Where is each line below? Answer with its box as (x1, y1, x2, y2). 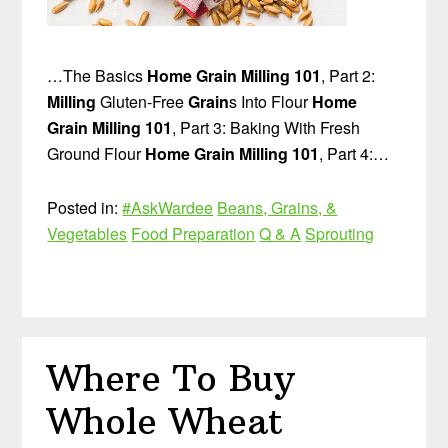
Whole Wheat (47, 398, 284, 444)
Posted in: (47, 195, 123, 219)
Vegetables (47, 221, 128, 245)
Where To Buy (47, 355, 296, 401)
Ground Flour (47, 141, 146, 165)
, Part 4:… (319, 141, 390, 165)
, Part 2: (321, 63, 376, 87)
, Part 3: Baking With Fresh (172, 115, 361, 139)
